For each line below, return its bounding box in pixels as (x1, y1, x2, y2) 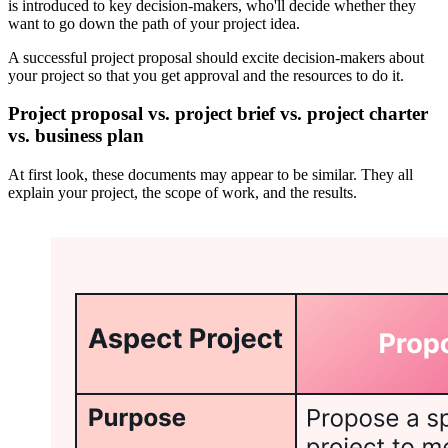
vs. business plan (8, 125, 144, 147)
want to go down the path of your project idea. (8, 14, 300, 32)
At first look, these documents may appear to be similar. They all (8, 166, 413, 184)
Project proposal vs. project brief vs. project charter (8, 103, 428, 125)
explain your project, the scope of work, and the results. (8, 184, 357, 202)
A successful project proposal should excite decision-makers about (8, 48, 424, 66)
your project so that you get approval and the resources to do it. (8, 66, 404, 84)
